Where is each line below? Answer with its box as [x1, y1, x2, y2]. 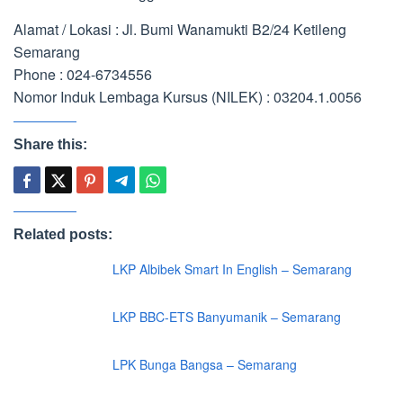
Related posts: [13, 227, 112, 242]
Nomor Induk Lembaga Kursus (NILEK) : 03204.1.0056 [13, 86, 362, 107]
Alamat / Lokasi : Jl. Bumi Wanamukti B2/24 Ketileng [13, 19, 346, 40]
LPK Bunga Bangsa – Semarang [112, 355, 297, 373]
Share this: [13, 137, 87, 152]
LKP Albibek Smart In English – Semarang [112, 260, 352, 278]
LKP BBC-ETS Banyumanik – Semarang [112, 308, 341, 326]
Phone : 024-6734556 [13, 64, 152, 85]
